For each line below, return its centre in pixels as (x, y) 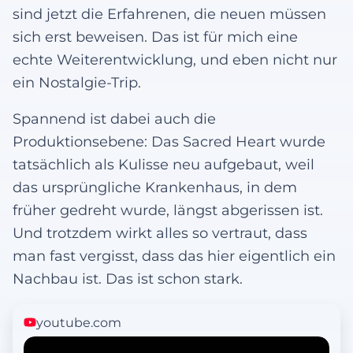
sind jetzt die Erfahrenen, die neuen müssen (169, 13)
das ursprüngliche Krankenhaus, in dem (155, 188)
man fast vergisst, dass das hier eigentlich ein (174, 256)
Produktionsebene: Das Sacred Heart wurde (169, 142)
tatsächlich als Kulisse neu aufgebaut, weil (163, 165)
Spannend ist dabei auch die (114, 119)
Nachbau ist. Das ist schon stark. (128, 279)
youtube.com (78, 322)
